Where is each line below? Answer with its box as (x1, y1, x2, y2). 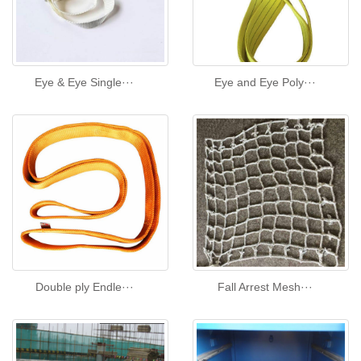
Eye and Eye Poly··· (214, 76, 316, 89)
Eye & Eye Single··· (35, 76, 134, 89)
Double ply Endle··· (35, 280, 134, 294)
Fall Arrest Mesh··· (217, 280, 313, 294)
